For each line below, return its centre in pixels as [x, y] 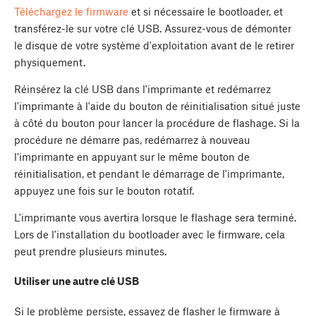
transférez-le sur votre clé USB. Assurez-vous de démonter [153, 28]
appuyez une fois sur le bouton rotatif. [104, 190]
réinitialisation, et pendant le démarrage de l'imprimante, [149, 173]
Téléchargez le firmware [71, 11]
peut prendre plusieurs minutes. [90, 251]
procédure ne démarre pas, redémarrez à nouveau [132, 139]
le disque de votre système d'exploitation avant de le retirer [154, 45]
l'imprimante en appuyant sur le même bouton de [132, 156]
